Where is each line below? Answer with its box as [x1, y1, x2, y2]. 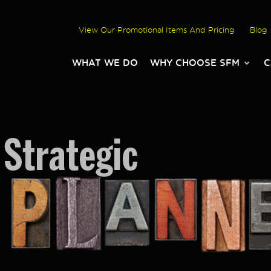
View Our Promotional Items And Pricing [79, 25, 235, 34]
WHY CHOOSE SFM [150, 56, 240, 68]
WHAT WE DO [72, 56, 138, 68]
